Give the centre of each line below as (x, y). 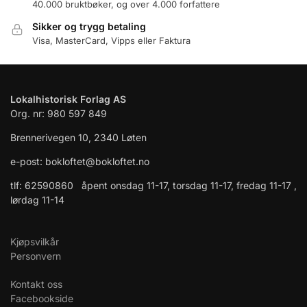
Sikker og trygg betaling (89, 26)
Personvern (36, 256)
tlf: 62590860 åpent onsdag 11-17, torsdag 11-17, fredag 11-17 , (153, 185)
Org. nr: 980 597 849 (59, 113)
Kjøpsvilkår (35, 241)
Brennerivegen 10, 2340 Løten (78, 137)
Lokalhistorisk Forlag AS (68, 99)
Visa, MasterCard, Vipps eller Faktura (111, 41)
